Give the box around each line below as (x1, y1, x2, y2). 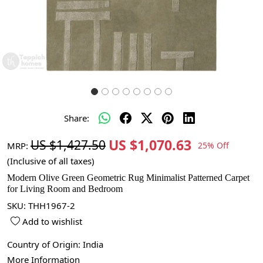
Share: (63, 112, 89, 124)
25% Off (198, 139, 229, 151)
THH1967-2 (28, 200, 75, 211)
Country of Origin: (7, 238, 83, 250)
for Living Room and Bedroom (7, 184, 123, 194)
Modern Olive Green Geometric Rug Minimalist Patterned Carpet (7, 173, 249, 183)
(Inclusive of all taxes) (7, 155, 95, 167)
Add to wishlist (20, 215, 83, 227)
